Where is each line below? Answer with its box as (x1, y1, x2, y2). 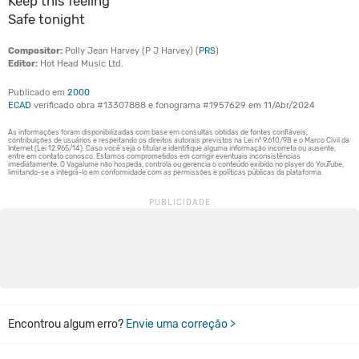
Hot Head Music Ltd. (38, 58, 123, 69)
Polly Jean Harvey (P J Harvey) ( (63, 46, 199, 56)
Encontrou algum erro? (8, 317, 126, 331)
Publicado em (8, 87, 67, 98)
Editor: (8, 58, 38, 69)
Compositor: (8, 46, 63, 56)
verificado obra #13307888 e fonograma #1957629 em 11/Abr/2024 (31, 100, 315, 111)
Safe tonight (8, 11, 85, 27)
